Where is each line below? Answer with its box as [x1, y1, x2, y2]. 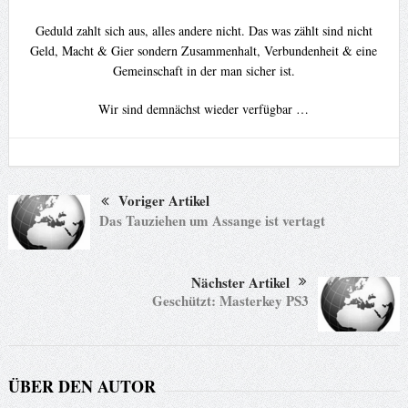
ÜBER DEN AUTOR [7, 374, 156, 399]
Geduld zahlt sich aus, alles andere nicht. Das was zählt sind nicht [35, 22, 372, 40]
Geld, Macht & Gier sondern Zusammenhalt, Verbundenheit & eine [30, 42, 378, 60]
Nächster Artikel [191, 272, 291, 293]
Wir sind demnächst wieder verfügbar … [98, 100, 310, 118]
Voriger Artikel [117, 190, 209, 211]
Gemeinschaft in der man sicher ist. [112, 62, 295, 80]
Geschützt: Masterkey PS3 [152, 291, 310, 311]
